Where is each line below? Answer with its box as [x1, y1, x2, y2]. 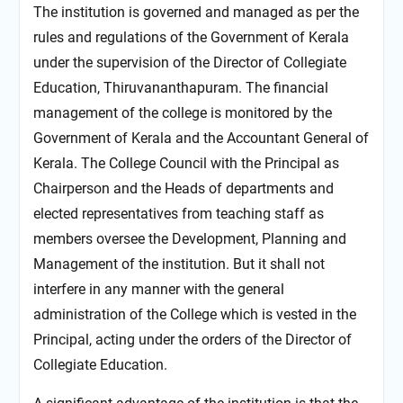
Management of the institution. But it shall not [32, 255, 325, 273]
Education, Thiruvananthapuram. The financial [32, 79, 328, 97]
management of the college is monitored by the [32, 104, 332, 122]
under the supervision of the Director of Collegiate [32, 54, 346, 72]
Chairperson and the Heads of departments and [32, 180, 334, 198]
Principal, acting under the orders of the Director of [32, 331, 352, 349]
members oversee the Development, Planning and [32, 230, 346, 248]
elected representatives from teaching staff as [32, 205, 324, 223]
